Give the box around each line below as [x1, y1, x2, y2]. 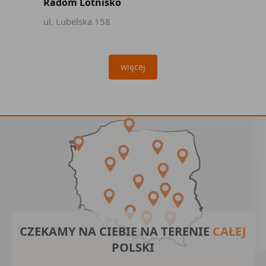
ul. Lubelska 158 [43, 15, 110, 27]
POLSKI [112, 239, 154, 255]
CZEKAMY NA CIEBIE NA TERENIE [20, 223, 213, 239]
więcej [121, 61, 145, 72]
